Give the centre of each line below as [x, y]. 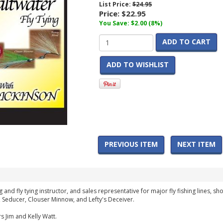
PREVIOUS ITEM [131, 144]
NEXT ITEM [196, 144]
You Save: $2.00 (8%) [130, 23]
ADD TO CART [186, 42]
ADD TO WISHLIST [137, 64]
